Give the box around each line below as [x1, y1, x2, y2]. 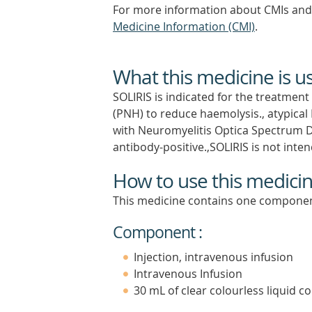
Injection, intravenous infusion [134, 249, 293, 265]
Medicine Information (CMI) [113, 19, 255, 34]
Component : [113, 221, 202, 243]
